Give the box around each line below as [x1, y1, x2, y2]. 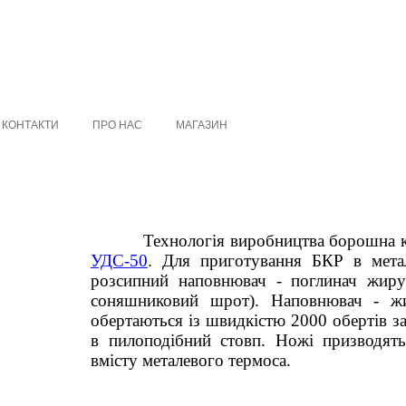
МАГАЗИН [176, 119, 227, 131]
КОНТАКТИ [2, 119, 59, 131]
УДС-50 [91, 251, 148, 270]
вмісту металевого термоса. [91, 351, 291, 370]
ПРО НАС [92, 119, 142, 131]
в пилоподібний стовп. [91, 331, 275, 350]
